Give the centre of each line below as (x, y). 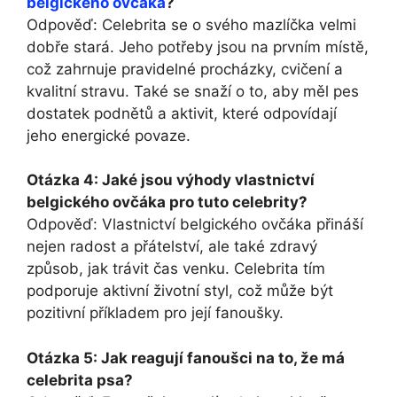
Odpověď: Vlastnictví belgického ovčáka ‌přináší (195, 225)
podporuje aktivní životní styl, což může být (180, 291)
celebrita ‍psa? (80, 380)
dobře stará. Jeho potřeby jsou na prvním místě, (198, 47)
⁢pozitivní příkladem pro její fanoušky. (155, 313)
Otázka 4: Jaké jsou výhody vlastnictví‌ (171, 180)
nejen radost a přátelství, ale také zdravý (172, 247)
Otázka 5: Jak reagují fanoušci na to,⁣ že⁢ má (186, 358)
